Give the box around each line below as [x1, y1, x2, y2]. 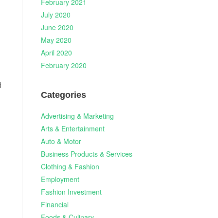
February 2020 [40, 60, 87, 70]
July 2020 [40, 10, 71, 19]
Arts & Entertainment [40, 123, 105, 133]
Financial [40, 199, 69, 209]
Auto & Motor [40, 136, 81, 146]
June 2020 [40, 22, 73, 32]
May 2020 [40, 35, 72, 45]
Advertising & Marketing [40, 110, 114, 121]
